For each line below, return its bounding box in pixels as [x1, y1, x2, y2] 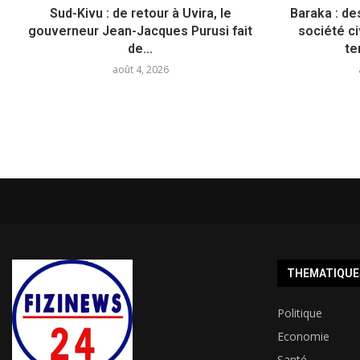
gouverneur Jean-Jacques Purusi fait [28, 22, 253, 39]
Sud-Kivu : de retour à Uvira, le [49, 5, 231, 21]
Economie [276, 328, 329, 344]
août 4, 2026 [112, 62, 169, 76]
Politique [276, 305, 322, 321]
